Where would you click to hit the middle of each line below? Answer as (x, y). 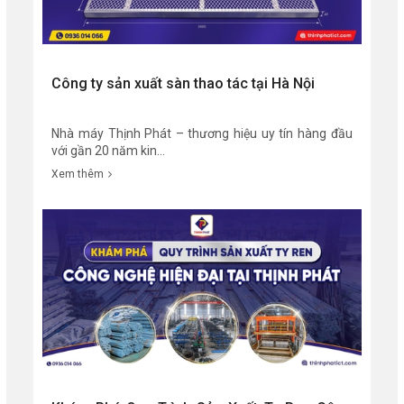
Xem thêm (78, 174)
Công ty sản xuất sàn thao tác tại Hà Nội (184, 84)
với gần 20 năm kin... (109, 151)
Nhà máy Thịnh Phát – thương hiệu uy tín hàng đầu (202, 134)
